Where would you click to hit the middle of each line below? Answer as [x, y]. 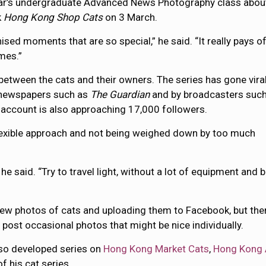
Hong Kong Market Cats [156, 249]
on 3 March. [130, 17]
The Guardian [120, 94]
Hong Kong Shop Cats [53, 17]
